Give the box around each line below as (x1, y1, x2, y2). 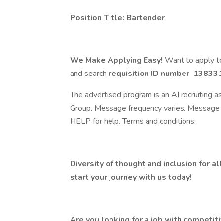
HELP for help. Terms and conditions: (70, 116, 196, 127)
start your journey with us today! (70, 172, 192, 183)
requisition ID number (109, 68, 191, 79)
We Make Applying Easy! (70, 55, 165, 66)
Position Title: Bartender (70, 12, 165, 23)
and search (70, 68, 109, 79)
